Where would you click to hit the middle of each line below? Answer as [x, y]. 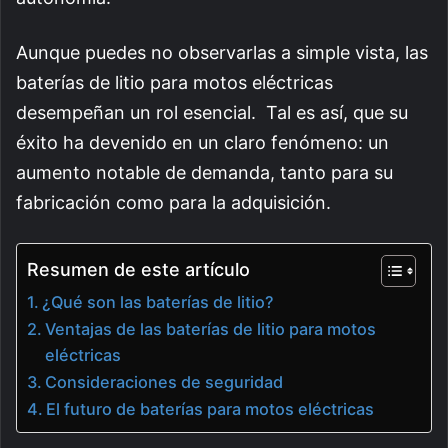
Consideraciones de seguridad [164, 382]
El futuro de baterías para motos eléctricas [210, 409]
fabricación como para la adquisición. [173, 203]
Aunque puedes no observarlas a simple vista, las [222, 53]
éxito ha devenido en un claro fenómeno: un [202, 143]
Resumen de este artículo [138, 270]
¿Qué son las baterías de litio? [158, 302]
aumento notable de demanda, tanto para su [204, 173]
